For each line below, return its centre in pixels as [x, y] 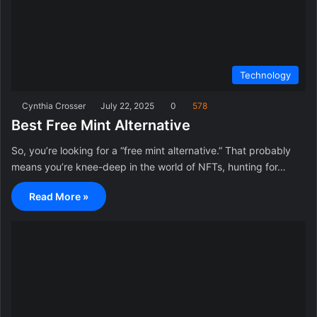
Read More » [59, 196]
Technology [265, 75]
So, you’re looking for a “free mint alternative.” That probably [151, 150]
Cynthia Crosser [54, 105]
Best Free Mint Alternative [101, 125]
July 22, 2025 [127, 105]
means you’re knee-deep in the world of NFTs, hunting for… [149, 166]
